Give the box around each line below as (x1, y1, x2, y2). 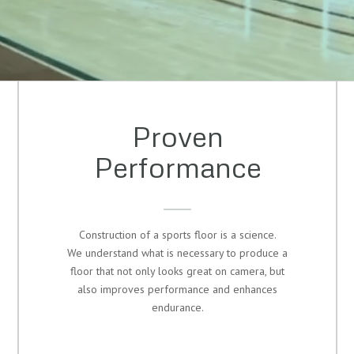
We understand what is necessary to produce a (67, 246, 288, 260)
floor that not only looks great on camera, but (70, 264, 284, 278)
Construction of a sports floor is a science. (78, 228, 277, 242)
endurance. (151, 300, 204, 314)
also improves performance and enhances (77, 282, 277, 296)
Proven (131, 119, 224, 153)
